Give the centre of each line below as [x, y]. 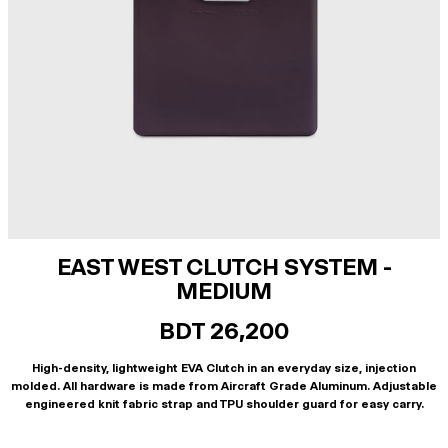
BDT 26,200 [224, 331]
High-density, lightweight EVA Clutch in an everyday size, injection [224, 368]
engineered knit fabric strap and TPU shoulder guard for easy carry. [224, 404]
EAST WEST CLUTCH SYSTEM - [224, 267]
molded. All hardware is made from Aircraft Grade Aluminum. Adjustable [224, 386]
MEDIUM [224, 291]
